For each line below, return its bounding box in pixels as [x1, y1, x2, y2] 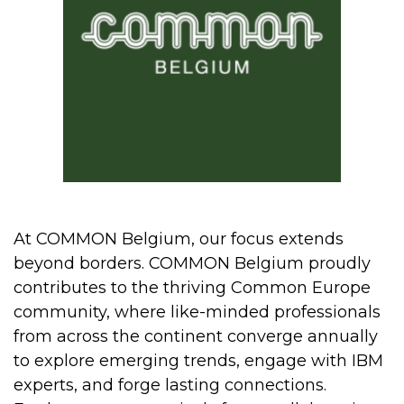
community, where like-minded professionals [14, 302, 381, 323]
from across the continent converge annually [14, 326, 378, 347]
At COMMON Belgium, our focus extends [14, 229, 344, 250]
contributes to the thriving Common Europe [14, 278, 371, 298]
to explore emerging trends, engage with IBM [14, 351, 383, 372]
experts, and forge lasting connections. [14, 375, 326, 396]
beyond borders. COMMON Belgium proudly [14, 253, 371, 274]
